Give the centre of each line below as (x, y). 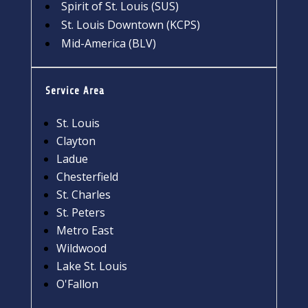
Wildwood (81, 248)
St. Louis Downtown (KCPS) (130, 24)
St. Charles (83, 194)
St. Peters (80, 212)
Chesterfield (87, 176)
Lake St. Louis (91, 266)
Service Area (75, 91)
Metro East (85, 230)
